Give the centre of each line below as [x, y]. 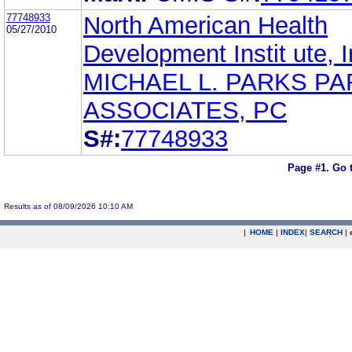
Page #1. [310, 168]
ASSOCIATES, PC [185, 110]
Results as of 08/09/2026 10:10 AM [68, 206]
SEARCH [326, 232]
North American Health [205, 25]
